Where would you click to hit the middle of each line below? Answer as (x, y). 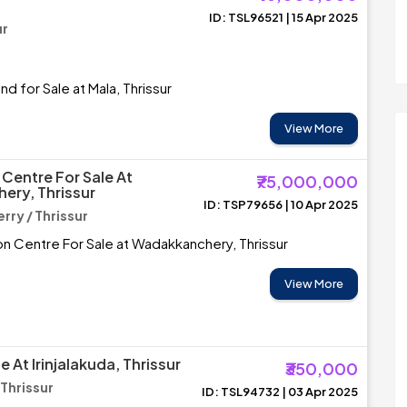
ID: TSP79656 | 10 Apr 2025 (281, 204)
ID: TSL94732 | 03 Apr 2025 (280, 392)
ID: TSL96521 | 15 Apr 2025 (283, 17)
